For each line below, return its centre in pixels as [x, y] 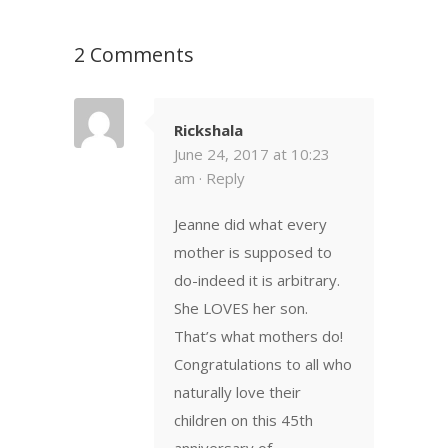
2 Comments [134, 54]
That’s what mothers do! [258, 335]
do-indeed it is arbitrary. [257, 279]
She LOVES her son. [241, 307]
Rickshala [208, 129]
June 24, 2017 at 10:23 [252, 153]
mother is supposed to [253, 251]
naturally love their [237, 391]
